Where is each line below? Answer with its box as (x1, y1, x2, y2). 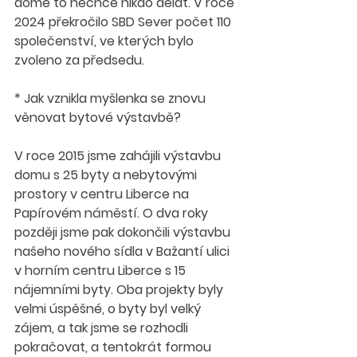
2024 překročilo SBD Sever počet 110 (14, 13, 234, 31)
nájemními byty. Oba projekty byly (14, 280, 226, 299)
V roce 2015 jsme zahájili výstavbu (14, 147, 224, 165)
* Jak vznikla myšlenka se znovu (14, 89, 209, 108)
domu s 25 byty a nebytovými (14, 166, 200, 184)
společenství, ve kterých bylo (14, 32, 197, 50)
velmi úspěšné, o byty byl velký (14, 300, 204, 318)
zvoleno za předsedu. (14, 51, 147, 69)
